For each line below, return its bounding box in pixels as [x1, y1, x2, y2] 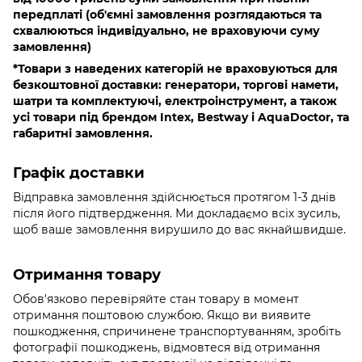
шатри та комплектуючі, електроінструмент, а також [13, 94, 337, 109]
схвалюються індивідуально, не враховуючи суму [13, 23, 320, 39]
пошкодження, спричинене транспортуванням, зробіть [13, 324, 341, 339]
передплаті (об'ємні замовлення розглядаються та [13, 7, 322, 23]
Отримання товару [13, 266, 161, 284]
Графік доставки [13, 164, 145, 183]
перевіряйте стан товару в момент [90, 292, 299, 307]
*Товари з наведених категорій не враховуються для [13, 61, 338, 77]
